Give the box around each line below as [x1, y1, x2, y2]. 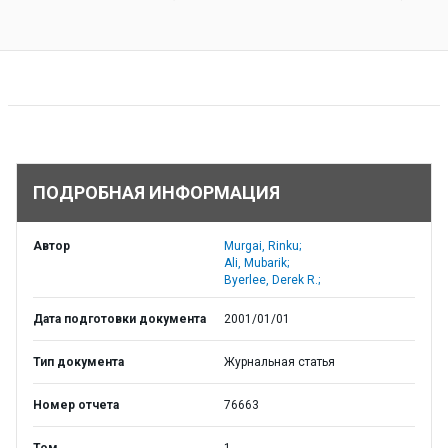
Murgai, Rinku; [224, 239, 301, 253]
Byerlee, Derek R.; [224, 273, 320, 287]
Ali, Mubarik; [224, 256, 289, 270]
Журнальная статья [224, 355, 335, 369]
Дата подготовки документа [33, 312, 206, 326]
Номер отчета [33, 398, 119, 412]
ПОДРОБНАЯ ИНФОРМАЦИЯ [33, 182, 280, 203]
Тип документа [33, 355, 124, 369]
